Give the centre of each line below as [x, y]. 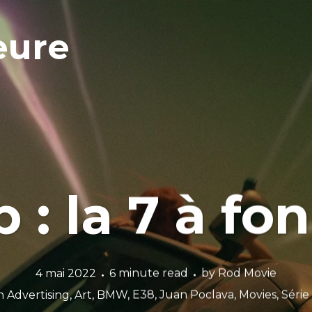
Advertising [38, 295]
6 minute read [149, 273]
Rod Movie [247, 273]
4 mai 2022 [66, 273]
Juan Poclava [197, 295]
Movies [258, 295]
